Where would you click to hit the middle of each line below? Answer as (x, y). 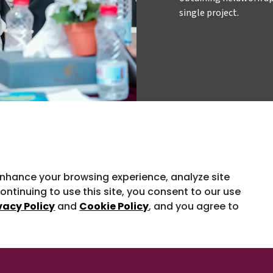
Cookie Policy (114, 206)
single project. (209, 12)
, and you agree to (194, 206)
